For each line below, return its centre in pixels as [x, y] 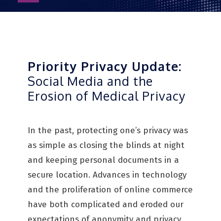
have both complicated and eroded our [106, 204]
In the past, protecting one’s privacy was [108, 130]
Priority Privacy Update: [105, 66]
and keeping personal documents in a [103, 160]
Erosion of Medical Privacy [107, 96]
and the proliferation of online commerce [110, 190]
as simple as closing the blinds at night [106, 145]
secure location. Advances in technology [107, 175]
